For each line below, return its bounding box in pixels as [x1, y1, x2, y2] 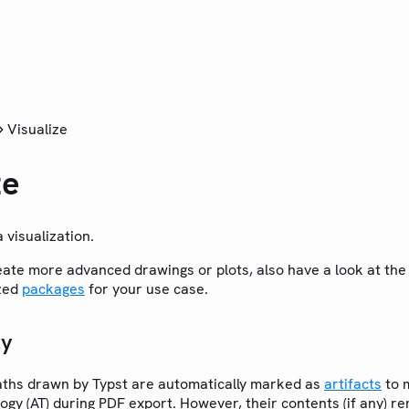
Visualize [7, 119, 68, 139]
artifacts [324, 374, 382, 394]
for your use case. [85, 279, 208, 299]
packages [22, 279, 85, 299]
